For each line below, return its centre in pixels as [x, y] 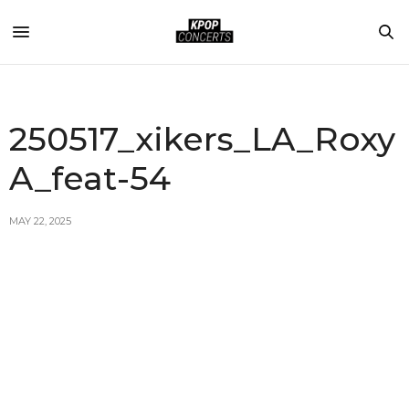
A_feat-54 [90, 178]
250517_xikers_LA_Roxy [202, 139]
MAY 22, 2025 [40, 221]
